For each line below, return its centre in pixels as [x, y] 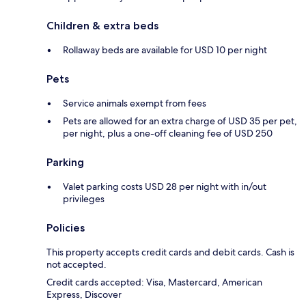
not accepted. [76, 264]
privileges [84, 198]
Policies [66, 227]
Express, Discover [84, 294]
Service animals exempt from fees [135, 103]
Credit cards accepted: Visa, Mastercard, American [154, 282]
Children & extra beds [102, 25]
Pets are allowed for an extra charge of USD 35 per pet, [180, 121]
